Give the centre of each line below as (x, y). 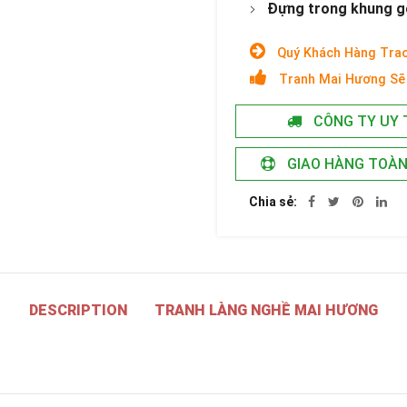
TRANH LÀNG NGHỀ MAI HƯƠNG (266, 310)
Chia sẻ (271, 202)
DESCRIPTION (78, 310)
